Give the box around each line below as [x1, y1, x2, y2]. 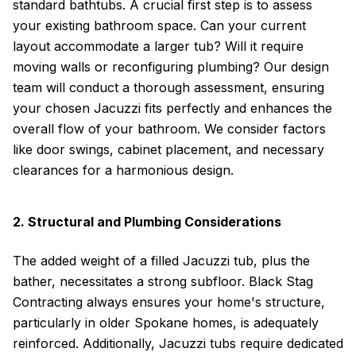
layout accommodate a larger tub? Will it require [13, 38, 304, 54]
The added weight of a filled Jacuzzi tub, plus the [13, 253, 310, 269]
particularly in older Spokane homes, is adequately [13, 315, 319, 331]
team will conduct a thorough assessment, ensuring [13, 79, 324, 95]
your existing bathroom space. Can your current [13, 17, 306, 33]
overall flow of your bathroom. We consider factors [13, 121, 326, 137]
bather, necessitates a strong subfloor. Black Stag [13, 273, 313, 289]
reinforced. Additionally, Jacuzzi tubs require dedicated [13, 335, 343, 351]
